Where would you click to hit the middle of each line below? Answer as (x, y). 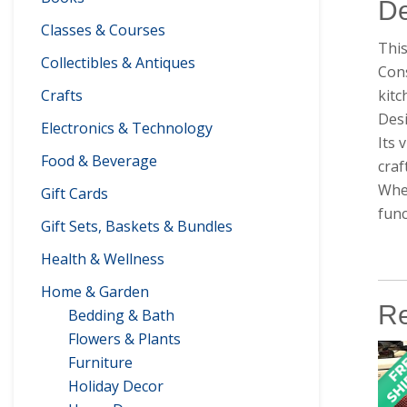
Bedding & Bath (121, 315)
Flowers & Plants (124, 339)
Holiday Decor (116, 386)
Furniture (100, 362)
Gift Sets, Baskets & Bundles (137, 226)
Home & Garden (95, 292)
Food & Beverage (99, 161)
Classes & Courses (103, 30)
